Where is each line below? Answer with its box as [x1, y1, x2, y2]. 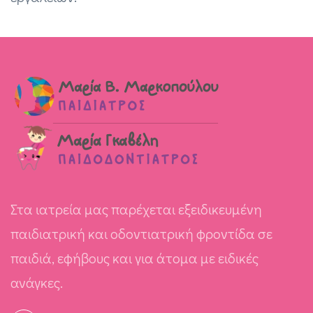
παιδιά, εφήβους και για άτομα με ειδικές [10, 249, 259, 267]
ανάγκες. [10, 273, 63, 291]
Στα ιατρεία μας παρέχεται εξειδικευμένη [10, 200, 262, 218]
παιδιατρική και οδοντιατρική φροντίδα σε [10, 224, 272, 242]
